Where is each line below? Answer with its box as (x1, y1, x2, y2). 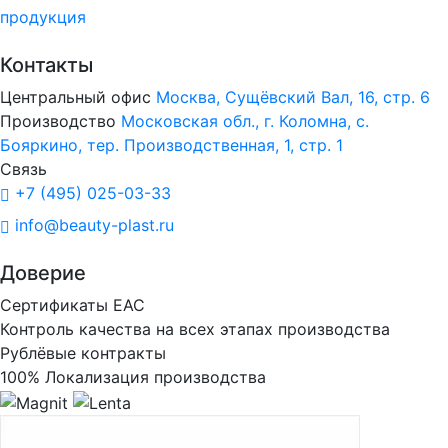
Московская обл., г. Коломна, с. (121, 111, 369, 131)
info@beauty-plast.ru (10, 215, 174, 235)
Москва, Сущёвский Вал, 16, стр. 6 (156, 87, 430, 107)
